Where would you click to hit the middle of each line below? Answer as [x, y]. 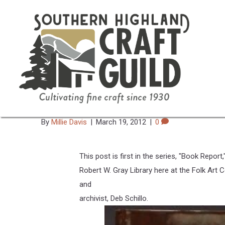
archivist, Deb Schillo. [114, 198]
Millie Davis [69, 122]
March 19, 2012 [121, 122]
